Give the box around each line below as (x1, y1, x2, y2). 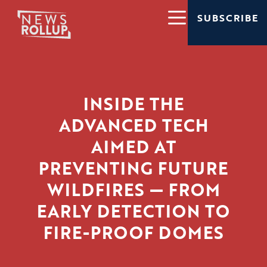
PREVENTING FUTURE (39, 156, 228, 181)
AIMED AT (91, 134, 176, 160)
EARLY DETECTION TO (37, 198, 230, 224)
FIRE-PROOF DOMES (43, 220, 224, 246)
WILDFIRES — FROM (46, 177, 221, 203)
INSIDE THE (83, 91, 184, 117)
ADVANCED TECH (58, 113, 209, 138)
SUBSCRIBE (197, 11, 258, 26)
